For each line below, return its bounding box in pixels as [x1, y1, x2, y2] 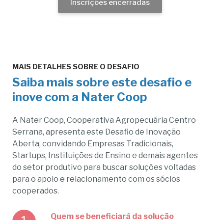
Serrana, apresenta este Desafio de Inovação [12, 127, 181, 137]
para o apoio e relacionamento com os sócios [12, 174, 181, 184]
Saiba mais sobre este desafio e [12, 75, 192, 90]
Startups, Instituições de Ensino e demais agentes [12, 151, 198, 161]
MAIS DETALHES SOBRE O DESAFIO [12, 62, 140, 72]
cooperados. [12, 186, 59, 196]
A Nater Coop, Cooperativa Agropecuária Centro [12, 115, 196, 125]
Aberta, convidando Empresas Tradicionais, [12, 139, 174, 149]
